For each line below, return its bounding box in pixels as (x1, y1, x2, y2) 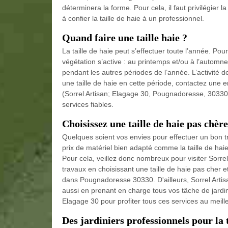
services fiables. (62, 100, 113, 109)
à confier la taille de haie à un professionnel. (62, 14, 204, 23)
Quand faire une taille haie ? (62, 32, 187, 44)
